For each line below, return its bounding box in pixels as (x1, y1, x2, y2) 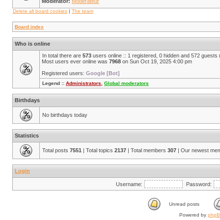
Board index (15, 24, 44, 29)
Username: (116, 181, 142, 187)
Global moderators (104, 81, 149, 86)
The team (72, 8, 93, 14)
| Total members (126, 147, 167, 153)
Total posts (42, 147, 70, 153)
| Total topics (82, 147, 114, 153)
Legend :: (42, 81, 66, 86)
